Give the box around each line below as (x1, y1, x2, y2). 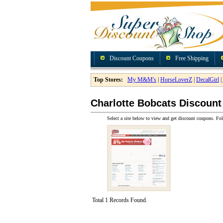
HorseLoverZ (160, 76, 192, 83)
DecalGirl (196, 76, 219, 83)
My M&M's (127, 76, 156, 83)
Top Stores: (94, 76, 123, 83)
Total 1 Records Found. (92, 197, 147, 204)
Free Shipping (175, 55, 209, 62)
